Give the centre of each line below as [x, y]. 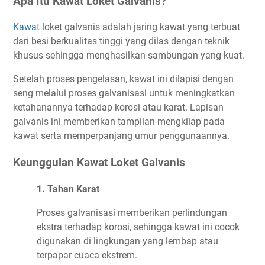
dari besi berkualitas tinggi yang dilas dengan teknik [121, 41]
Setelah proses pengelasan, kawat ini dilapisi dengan [123, 79]
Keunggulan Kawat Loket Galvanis [99, 163]
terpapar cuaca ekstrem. [88, 255]
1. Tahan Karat [68, 189]
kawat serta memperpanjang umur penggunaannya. [122, 136]
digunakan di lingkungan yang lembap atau [127, 241]
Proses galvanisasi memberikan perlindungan [132, 212]
